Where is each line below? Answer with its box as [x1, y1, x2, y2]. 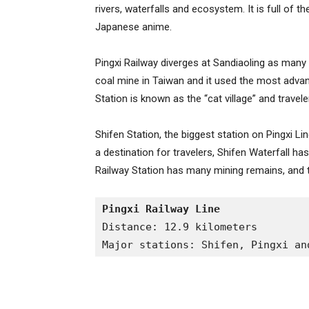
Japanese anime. [95, 21, 172, 33]
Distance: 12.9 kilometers [102, 221, 257, 233]
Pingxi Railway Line [102, 203, 220, 215]
